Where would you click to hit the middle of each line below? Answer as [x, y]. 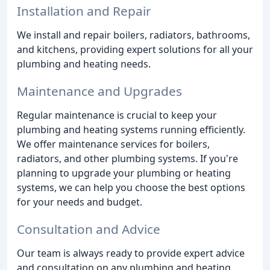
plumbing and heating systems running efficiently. [131, 130]
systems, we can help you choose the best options [131, 188]
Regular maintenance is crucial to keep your [117, 115]
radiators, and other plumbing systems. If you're [127, 159]
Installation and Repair [84, 11]
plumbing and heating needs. [84, 64]
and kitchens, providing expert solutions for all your [135, 50]
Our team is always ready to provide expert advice [131, 253]
